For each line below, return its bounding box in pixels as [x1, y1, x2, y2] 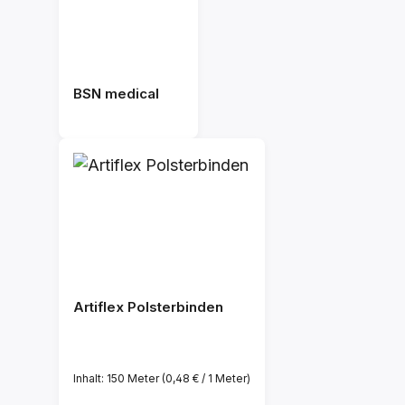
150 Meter [107, 372, 162, 385]
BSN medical [73, 85, 159, 102]
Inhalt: [73, 372, 107, 385]
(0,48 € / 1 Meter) [162, 372, 250, 385]
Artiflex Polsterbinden [73, 298, 223, 316]
